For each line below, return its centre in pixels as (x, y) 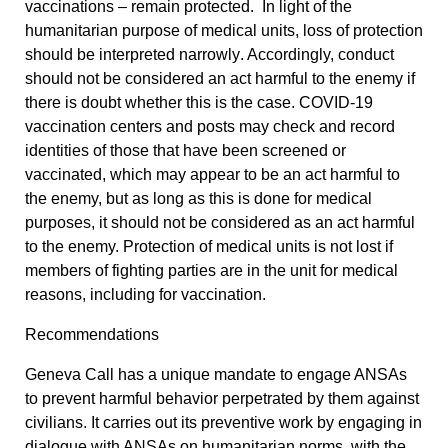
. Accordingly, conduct (317, 54)
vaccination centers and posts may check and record (210, 126)
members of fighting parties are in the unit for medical (211, 270)
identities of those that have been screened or (185, 150)
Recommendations (92, 334)
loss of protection (363, 30)
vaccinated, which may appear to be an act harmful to (212, 174)
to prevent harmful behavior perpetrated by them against (222, 398)
